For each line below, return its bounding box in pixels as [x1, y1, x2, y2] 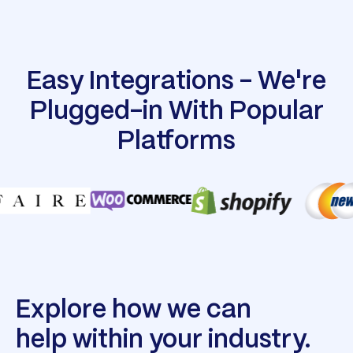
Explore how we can [16, 299, 251, 323]
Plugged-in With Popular [29, 100, 324, 124]
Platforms [117, 130, 236, 154]
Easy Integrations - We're [27, 70, 326, 95]
